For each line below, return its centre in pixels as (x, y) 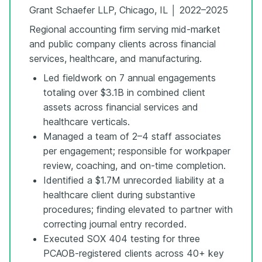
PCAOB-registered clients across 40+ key (134, 253)
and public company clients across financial (123, 44)
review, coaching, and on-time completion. (135, 165)
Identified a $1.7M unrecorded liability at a (134, 180)
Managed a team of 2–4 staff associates (132, 136)
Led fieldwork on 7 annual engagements (130, 77)
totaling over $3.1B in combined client (124, 92)
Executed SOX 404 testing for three (122, 238)
